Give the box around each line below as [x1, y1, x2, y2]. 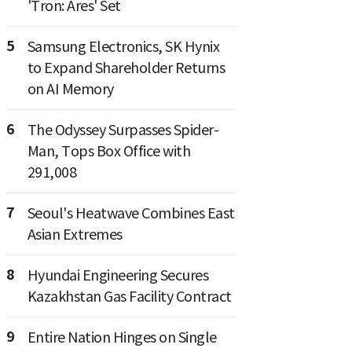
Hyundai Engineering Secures [27, 266, 208, 284]
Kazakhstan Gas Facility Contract [27, 288, 232, 306]
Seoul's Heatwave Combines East [27, 204, 235, 222]
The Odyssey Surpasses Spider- [27, 121, 218, 139]
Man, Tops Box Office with [27, 142, 190, 160]
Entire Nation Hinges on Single [27, 328, 217, 346]
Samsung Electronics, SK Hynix [27, 38, 219, 56]
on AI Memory [27, 80, 114, 98]
